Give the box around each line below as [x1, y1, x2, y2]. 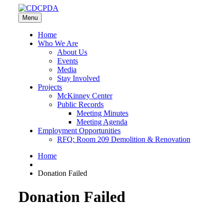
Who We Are [38, 39, 78, 47]
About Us [57, 48, 87, 56]
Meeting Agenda [77, 118, 127, 126]
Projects [38, 83, 62, 91]
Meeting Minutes [77, 109, 128, 117]
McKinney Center [57, 92, 112, 100]
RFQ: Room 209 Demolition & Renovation [57, 135, 190, 143]
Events [57, 57, 78, 65]
